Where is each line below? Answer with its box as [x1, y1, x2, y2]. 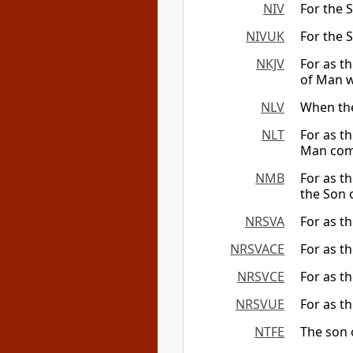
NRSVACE [230, 240, 284, 258]
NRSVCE [237, 268, 284, 285]
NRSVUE [236, 295, 284, 313]
